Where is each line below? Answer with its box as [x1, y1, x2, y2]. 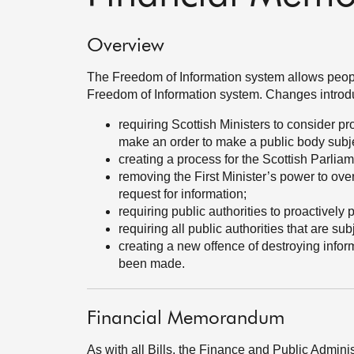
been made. [119, 257, 185, 270]
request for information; [119, 187, 247, 201]
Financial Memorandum [87, 309, 284, 328]
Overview [87, 36, 164, 55]
